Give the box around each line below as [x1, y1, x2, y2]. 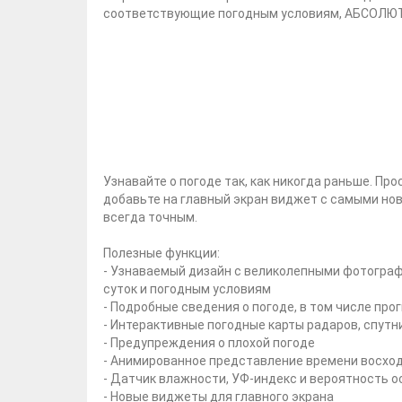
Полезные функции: [103, 246, 220, 260]
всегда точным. [103, 210, 197, 224]
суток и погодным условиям [103, 282, 271, 296]
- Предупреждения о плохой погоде [103, 336, 315, 350]
